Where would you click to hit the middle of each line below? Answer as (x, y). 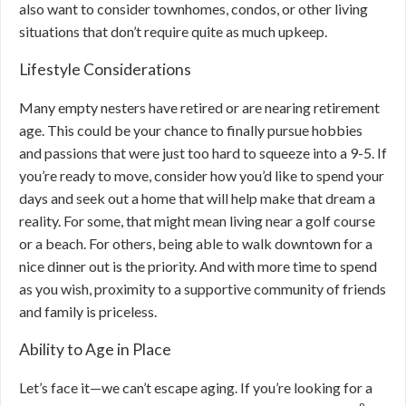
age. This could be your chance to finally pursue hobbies (191, 130)
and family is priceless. (89, 311)
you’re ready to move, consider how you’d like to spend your (202, 175)
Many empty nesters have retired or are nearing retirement (199, 107)
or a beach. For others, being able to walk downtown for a (196, 243)
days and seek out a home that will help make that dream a (197, 198)
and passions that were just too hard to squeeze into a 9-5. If (203, 153)
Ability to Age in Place (95, 349)
